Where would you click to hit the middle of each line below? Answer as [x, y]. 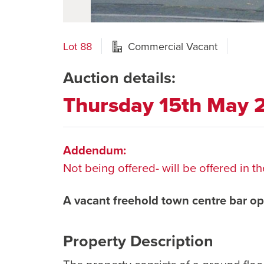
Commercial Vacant [173, 47]
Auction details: [119, 78]
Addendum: [95, 150]
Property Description [138, 241]
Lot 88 [77, 47]
